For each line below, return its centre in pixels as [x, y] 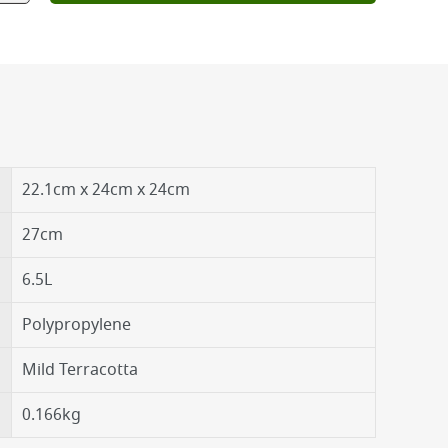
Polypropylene [76, 325]
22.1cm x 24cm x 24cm [106, 190]
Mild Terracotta [80, 370]
